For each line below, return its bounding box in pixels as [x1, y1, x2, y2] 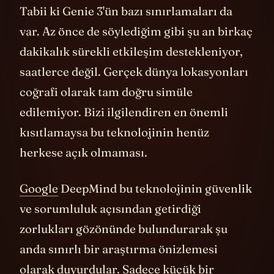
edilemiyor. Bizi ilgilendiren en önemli [20, 122, 228, 138]
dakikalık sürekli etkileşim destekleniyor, [20, 62, 243, 77]
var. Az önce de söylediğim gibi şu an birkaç [20, 42, 253, 57]
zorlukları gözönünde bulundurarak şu [20, 240, 228, 255]
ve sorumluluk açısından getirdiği [20, 220, 201, 235]
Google [20, 199, 58, 215]
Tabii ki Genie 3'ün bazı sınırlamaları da [20, 21, 232, 37]
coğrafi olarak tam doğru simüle [20, 102, 193, 117]
